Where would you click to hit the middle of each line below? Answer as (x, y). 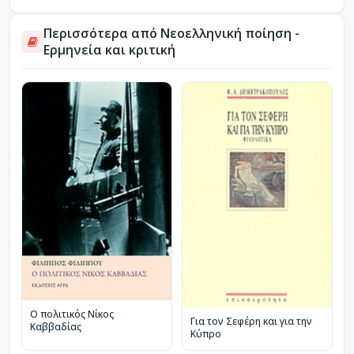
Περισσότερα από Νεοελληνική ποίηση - (171, 33)
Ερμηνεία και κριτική (109, 49)
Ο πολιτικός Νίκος (72, 314)
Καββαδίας (56, 327)
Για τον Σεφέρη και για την (251, 321)
